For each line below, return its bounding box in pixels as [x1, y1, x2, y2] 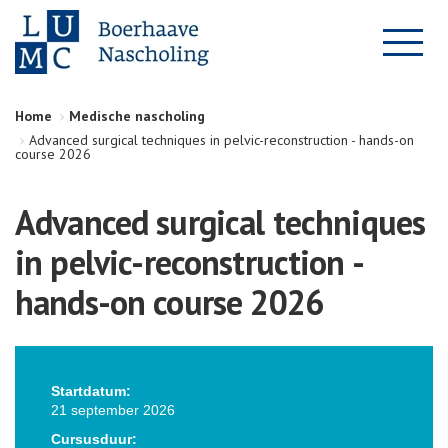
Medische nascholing [69, 107, 205, 125]
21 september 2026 [51, 402, 175, 418]
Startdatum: [51, 383, 131, 399]
